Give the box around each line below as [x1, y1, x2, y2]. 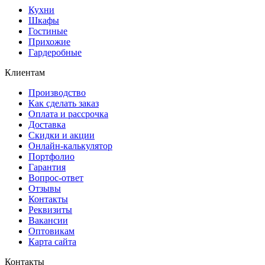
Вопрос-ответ [28, 172, 83, 183]
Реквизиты [28, 204, 72, 215]
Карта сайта [28, 236, 76, 247]
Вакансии [28, 215, 68, 225]
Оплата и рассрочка [28, 108, 108, 119]
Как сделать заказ [28, 98, 99, 108]
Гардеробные [28, 47, 82, 57]
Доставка [28, 119, 66, 130]
